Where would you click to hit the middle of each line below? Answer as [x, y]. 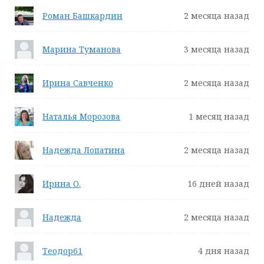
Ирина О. [62, 184]
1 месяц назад [219, 116]
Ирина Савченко [78, 83]
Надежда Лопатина [84, 150]
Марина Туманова [82, 49]
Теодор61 [62, 251]
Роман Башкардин [82, 16]
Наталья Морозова [81, 116]
